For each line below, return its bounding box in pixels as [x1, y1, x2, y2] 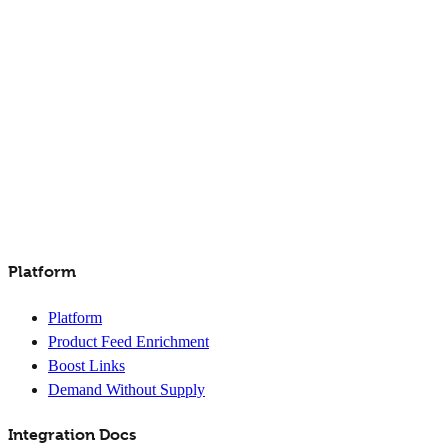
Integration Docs [8, 425, 136, 445]
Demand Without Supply [48, 380, 205, 398]
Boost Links [48, 356, 125, 374]
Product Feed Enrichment [48, 332, 209, 350]
